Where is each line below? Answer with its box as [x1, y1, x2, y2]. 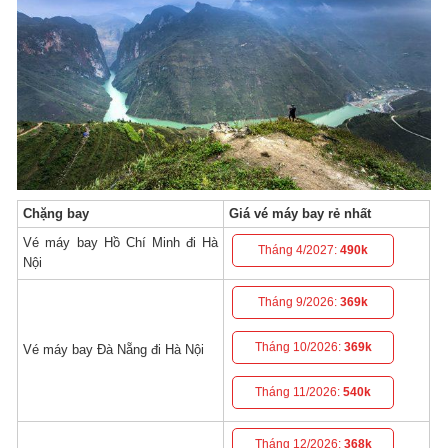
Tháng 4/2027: [258, 242, 341, 257]
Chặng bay [23, 205, 90, 221]
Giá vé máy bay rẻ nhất [229, 205, 372, 221]
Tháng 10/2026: [254, 339, 344, 354]
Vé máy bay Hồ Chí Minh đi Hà [23, 234, 219, 250]
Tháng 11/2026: [255, 384, 344, 399]
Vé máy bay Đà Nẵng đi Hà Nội [23, 341, 205, 357]
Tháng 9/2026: [258, 294, 341, 309]
